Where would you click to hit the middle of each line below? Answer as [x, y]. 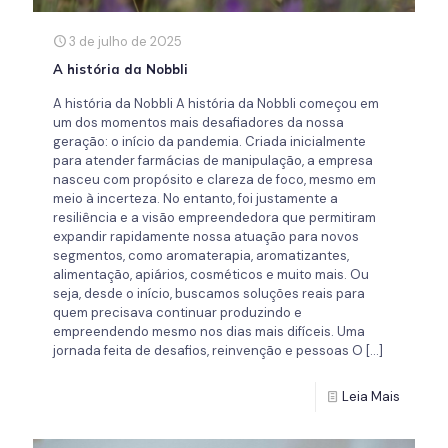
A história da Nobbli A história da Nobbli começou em [216, 103]
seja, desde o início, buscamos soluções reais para [209, 293]
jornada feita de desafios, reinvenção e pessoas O [208, 350]
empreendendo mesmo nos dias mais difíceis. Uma [209, 331]
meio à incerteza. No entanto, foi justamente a [195, 198]
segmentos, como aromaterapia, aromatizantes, [201, 255]
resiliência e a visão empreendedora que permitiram [214, 217]
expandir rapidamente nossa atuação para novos [206, 236]
